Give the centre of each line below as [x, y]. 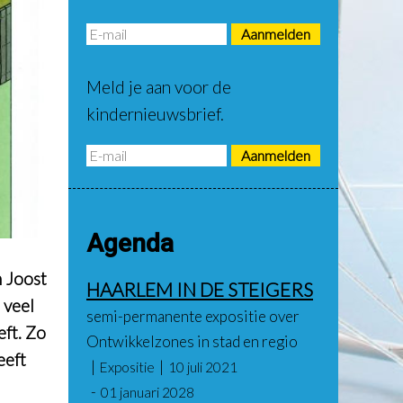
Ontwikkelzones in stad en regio [192, 341]
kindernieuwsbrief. [155, 114]
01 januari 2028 [148, 392]
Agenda [130, 243]
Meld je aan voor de [159, 87]
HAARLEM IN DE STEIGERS [200, 289]
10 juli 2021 [203, 367]
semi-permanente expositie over [193, 316]
